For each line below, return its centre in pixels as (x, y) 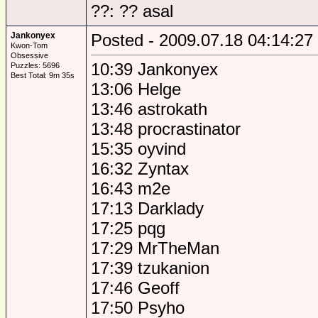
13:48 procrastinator (166, 129)
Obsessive (29, 55)
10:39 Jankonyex (154, 69)
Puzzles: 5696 (35, 65)
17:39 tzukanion (150, 268)
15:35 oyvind (138, 149)
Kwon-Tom (29, 45)
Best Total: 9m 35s (43, 75)
